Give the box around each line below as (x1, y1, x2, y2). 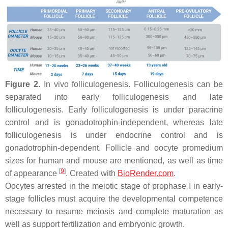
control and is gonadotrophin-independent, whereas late (5, 118, 223, 127)
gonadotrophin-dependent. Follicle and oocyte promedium (5, 143, 223, 152)
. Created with (66, 168, 118, 178)
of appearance (5, 168, 59, 178)
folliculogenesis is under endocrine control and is (5, 130, 223, 139)
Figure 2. (5, 79, 40, 89)
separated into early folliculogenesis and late (5, 92, 223, 101)
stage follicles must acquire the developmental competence (5, 194, 223, 203)
